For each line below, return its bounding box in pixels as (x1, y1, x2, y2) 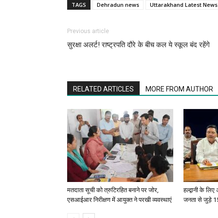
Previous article (67, 28, 109, 35)
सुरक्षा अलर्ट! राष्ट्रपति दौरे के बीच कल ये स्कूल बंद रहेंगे (67, 40, 210, 50)
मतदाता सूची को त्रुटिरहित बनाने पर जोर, (67, 186, 159, 194)
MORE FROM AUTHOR (145, 85, 213, 93)
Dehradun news (97, 1, 139, 9)
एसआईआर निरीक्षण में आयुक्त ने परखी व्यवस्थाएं (67, 196, 172, 204)
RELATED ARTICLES (73, 85, 134, 93)
